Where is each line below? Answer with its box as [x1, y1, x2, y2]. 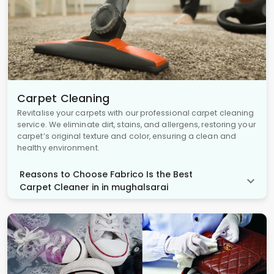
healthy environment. [17, 143, 100, 154]
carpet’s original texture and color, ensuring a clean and [17, 131, 236, 142]
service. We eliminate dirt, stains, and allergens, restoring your [17, 119, 256, 130]
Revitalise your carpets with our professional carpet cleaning [17, 108, 254, 119]
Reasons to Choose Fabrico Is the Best [20, 168, 193, 181]
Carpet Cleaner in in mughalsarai [20, 181, 168, 194]
